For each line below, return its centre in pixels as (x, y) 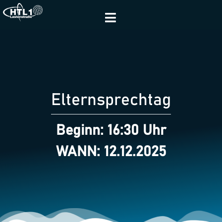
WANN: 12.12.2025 (111, 152)
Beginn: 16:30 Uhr (111, 131)
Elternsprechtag (111, 100)
